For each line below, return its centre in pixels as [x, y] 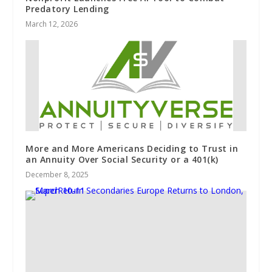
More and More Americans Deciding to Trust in [132, 149]
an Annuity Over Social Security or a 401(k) [122, 160]
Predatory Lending [67, 9]
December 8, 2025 [57, 175]
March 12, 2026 [52, 24]
